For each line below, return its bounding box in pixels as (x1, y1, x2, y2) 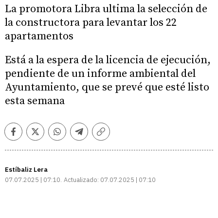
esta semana (5, 94, 65, 108)
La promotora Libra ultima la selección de (5, 2, 207, 16)
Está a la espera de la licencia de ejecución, (5, 54, 211, 67)
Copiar (100, 130, 124, 140)
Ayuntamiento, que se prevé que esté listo (5, 81, 209, 94)
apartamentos (5, 30, 78, 43)
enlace (100, 140, 124, 149)
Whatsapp (56, 130, 93, 140)
